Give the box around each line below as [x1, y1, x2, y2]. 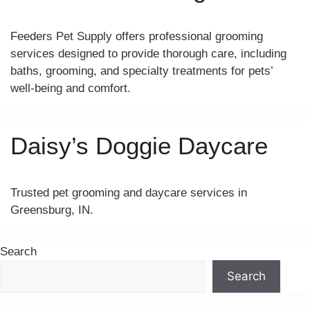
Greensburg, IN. [10, 203, 93, 217]
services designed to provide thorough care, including [10, 47, 286, 61]
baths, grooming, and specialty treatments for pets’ [10, 64, 273, 78]
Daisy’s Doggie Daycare [10, 132, 268, 160]
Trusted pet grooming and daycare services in [10, 186, 247, 200]
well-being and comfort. [10, 82, 131, 95]
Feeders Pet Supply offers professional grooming [10, 30, 263, 44]
